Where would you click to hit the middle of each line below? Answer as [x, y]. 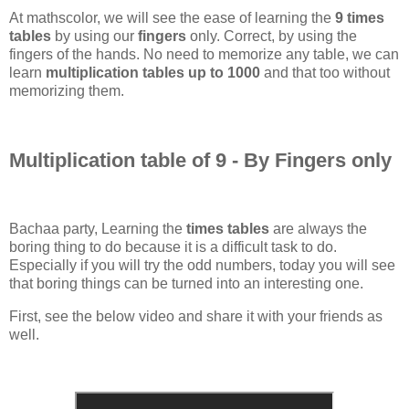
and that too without [325, 73]
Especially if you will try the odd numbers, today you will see [202, 266]
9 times [360, 18]
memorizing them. [67, 91]
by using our [94, 37]
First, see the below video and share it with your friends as [196, 317]
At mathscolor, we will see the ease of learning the [172, 18]
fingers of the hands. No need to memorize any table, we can [204, 55]
